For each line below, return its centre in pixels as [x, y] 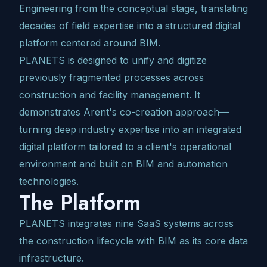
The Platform [80, 203]
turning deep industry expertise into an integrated [130, 130]
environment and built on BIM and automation [123, 164]
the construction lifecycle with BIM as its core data [133, 241]
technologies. [49, 181]
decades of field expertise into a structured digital [130, 26]
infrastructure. [52, 258]
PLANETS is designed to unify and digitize [113, 60]
